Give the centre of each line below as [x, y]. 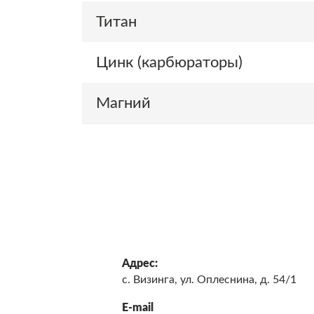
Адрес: [140, 264]
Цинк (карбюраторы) [169, 62]
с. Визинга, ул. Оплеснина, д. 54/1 [210, 280]
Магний [123, 103]
